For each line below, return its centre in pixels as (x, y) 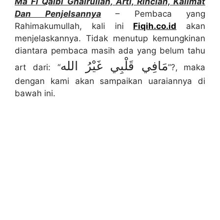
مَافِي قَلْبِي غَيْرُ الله (114, 66)
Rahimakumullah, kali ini (74, 26)
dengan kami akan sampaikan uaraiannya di (110, 81)
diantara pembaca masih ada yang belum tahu (110, 50)
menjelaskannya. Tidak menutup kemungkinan (110, 38)
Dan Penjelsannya (58, 14)
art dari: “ (38, 67)
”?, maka (187, 67)
